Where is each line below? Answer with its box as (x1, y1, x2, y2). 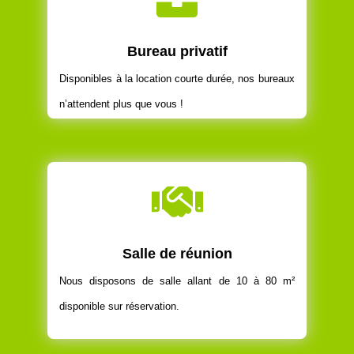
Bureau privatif (126, 43, 228, 60)
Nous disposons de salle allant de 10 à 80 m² (59, 275, 295, 288)
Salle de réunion (122, 246, 232, 262)
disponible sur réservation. (59, 300, 180, 313)
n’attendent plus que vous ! (59, 98, 184, 111)
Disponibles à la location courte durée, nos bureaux (59, 73, 295, 85)
